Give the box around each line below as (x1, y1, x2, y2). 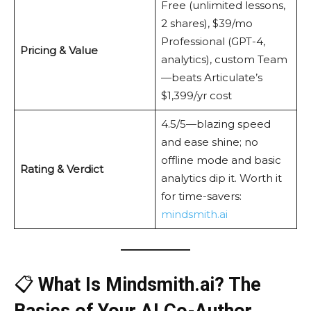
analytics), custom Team (160, 53, 287, 67)
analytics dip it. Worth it (160, 171, 282, 185)
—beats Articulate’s (160, 71, 262, 85)
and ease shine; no (160, 135, 258, 149)
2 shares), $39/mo (160, 17, 253, 31)
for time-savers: (160, 190, 242, 203)
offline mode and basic (160, 153, 281, 167)
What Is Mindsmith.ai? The (38, 273, 261, 296)
